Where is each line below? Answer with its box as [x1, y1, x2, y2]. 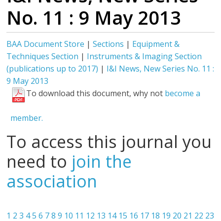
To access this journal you [6, 130, 212, 153]
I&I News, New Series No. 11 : [107, 63, 215, 74]
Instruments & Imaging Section [87, 51, 202, 62]
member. [10, 112, 43, 123]
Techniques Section [6, 51, 79, 62]
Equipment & [132, 38, 180, 49]
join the [72, 150, 132, 173]
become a [165, 88, 201, 99]
